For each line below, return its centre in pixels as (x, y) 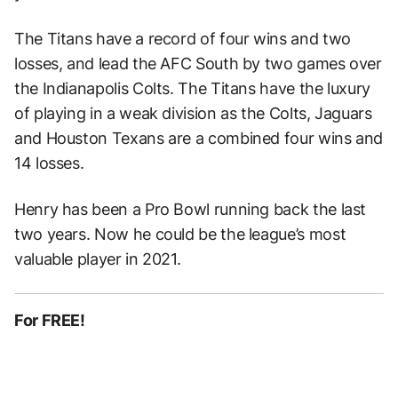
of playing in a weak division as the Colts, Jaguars (193, 113)
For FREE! (50, 320)
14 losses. (49, 163)
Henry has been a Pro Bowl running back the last (191, 209)
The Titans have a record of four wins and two (183, 38)
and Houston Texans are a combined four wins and (199, 138)
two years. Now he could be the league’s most (180, 234)
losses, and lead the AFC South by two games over (198, 63)
